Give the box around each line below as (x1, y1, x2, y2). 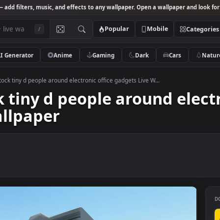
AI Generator (20, 56, 61, 65)
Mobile (188, 27, 212, 37)
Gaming (127, 56, 152, 65)
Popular (140, 27, 168, 37)
